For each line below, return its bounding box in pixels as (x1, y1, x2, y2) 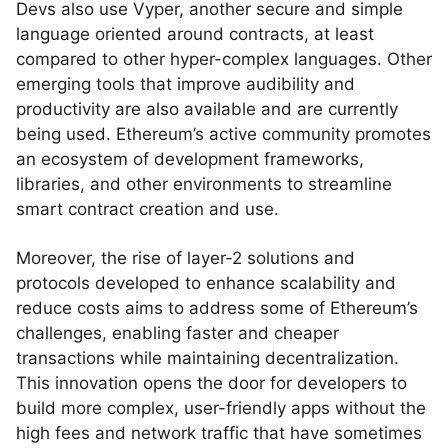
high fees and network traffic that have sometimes (16, 423, 422, 443)
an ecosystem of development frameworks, (16, 149, 364, 169)
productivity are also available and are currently (16, 99, 398, 119)
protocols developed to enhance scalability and (16, 273, 396, 293)
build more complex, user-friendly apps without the (16, 398, 426, 418)
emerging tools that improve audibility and (16, 74, 355, 94)
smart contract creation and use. (16, 199, 279, 219)
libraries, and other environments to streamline (16, 174, 392, 194)
